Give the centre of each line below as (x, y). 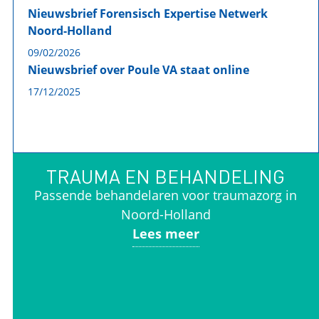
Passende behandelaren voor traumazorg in (166, 195)
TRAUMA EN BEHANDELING (166, 176)
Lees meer (166, 234)
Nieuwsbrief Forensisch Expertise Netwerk (147, 14)
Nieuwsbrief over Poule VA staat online (138, 70)
